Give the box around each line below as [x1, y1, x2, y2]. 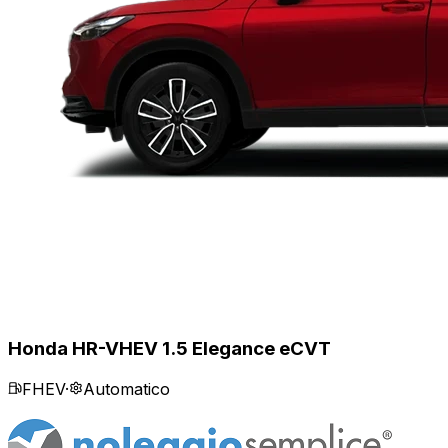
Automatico [83, 378, 170, 399]
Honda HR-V [8, 336, 119, 360]
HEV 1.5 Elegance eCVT [119, 336, 331, 360]
